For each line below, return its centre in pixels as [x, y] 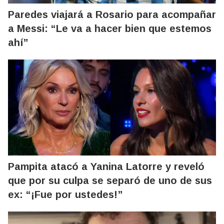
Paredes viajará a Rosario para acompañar [112, 14]
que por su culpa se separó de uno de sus [110, 180]
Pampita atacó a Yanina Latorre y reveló [106, 166]
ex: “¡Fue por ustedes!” [65, 194]
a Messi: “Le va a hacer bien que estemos [110, 28]
